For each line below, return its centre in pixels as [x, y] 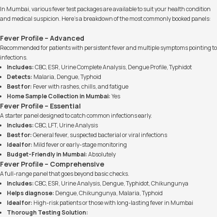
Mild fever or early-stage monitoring [80, 145]
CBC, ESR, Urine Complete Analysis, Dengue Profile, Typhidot [113, 67]
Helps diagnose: [31, 193]
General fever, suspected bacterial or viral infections [100, 135]
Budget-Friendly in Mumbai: [47, 155]
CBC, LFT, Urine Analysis [66, 125]
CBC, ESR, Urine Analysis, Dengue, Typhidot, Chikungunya [111, 184]
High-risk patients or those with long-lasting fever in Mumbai [113, 203]
